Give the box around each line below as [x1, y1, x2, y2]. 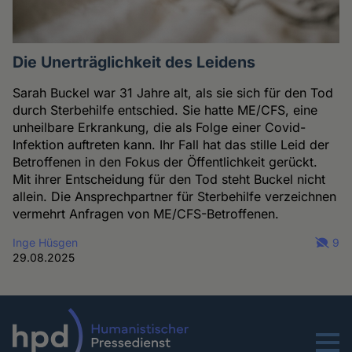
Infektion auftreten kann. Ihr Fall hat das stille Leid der [13, 136, 330, 152]
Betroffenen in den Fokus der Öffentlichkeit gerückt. [13, 153, 318, 170]
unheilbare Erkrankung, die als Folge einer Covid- [13, 119, 306, 135]
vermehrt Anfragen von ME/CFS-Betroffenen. [13, 205, 280, 222]
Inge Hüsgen [13, 235, 79, 249]
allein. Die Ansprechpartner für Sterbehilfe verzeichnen [13, 188, 337, 204]
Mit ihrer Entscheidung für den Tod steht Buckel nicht [13, 170, 326, 187]
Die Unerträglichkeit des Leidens [13, 52, 256, 71]
